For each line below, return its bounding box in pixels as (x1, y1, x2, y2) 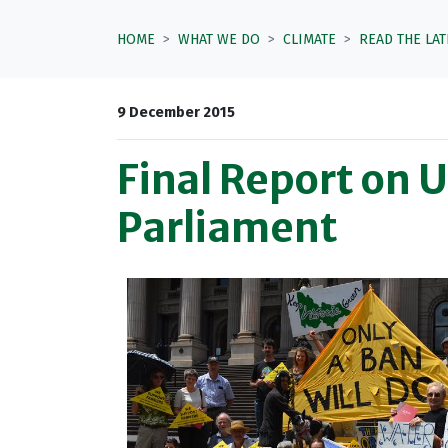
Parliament (117, 203, 338, 254)
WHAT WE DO (178, 30, 260, 48)
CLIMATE (283, 30, 336, 48)
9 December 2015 (117, 104, 235, 122)
